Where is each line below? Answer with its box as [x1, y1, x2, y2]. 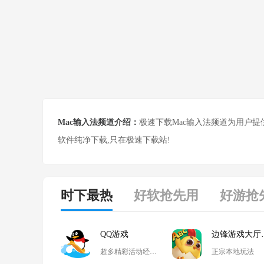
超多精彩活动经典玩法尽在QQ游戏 [150, 247, 157, 256]
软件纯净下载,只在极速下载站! [58, 136, 170, 144]
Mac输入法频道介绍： [58, 118, 139, 127]
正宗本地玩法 [212, 247, 254, 256]
